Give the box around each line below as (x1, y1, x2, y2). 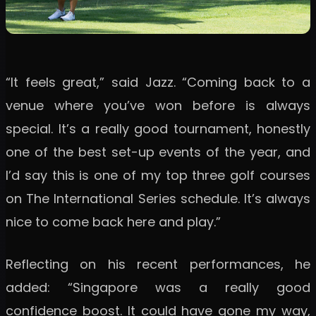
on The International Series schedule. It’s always (6, 190, 310, 208)
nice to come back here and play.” (6, 213, 221, 231)
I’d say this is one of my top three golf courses (6, 166, 310, 185)
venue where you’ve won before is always (6, 97, 310, 115)
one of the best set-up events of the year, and (6, 143, 310, 162)
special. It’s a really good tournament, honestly (6, 120, 310, 138)
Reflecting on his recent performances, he (6, 255, 310, 274)
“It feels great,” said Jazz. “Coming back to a (6, 73, 310, 92)
